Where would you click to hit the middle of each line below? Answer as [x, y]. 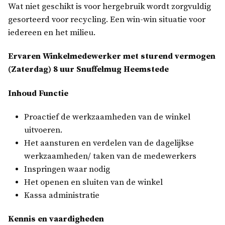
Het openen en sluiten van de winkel [93, 182]
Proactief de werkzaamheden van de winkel [107, 117]
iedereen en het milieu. [52, 33]
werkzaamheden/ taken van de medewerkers [110, 156]
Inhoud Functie [38, 93]
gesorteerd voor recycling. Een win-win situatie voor [107, 20]
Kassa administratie [62, 195]
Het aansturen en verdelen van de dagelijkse [109, 143]
